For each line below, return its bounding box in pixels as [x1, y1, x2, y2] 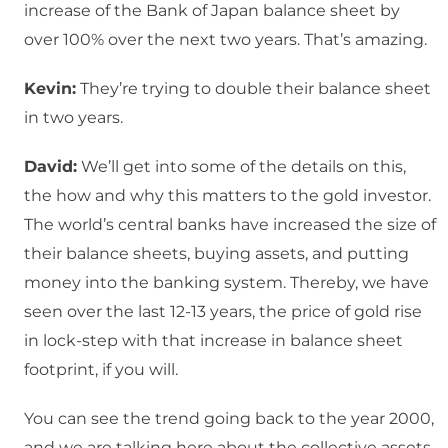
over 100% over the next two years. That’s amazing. [24, 30, 427, 50]
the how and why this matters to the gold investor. [24, 186, 431, 206]
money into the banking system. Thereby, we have [24, 273, 429, 293]
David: [24, 157, 77, 177]
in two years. [24, 108, 123, 128]
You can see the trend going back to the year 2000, [24, 409, 434, 429]
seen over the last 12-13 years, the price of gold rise [24, 302, 422, 322]
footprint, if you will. [24, 360, 178, 380]
